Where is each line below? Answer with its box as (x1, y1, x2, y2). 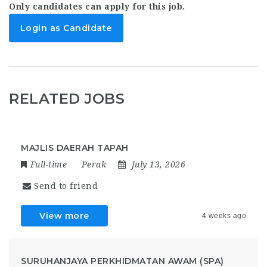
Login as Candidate (20, 22, 112, 33)
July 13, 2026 (131, 159, 185, 169)
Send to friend (34, 181, 98, 191)
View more (39, 210, 89, 221)
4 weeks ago (201, 211, 246, 220)
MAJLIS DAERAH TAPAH (21, 142, 129, 153)
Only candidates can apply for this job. (9, 1, 185, 11)
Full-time (30, 159, 67, 169)
